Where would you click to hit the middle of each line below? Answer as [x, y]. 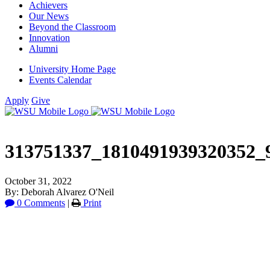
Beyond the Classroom [72, 27]
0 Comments [40, 202]
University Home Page [72, 69]
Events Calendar [60, 80]
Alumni [43, 49]
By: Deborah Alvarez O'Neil [59, 192]
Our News [49, 16]
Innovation [49, 38]
